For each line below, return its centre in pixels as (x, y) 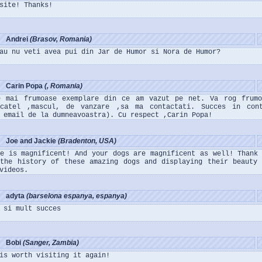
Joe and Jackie (32, 141)
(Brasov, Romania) (61, 39)
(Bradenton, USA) (87, 141)
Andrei (18, 39)
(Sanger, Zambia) (51, 243)
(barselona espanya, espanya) (77, 196)
